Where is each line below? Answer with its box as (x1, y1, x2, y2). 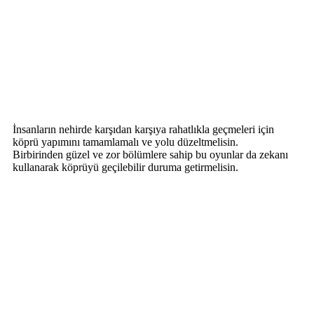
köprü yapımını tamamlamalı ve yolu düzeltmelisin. (13, 135, 238, 148)
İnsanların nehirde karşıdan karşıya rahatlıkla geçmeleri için (13, 123, 274, 135)
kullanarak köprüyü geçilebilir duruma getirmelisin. (13, 161, 238, 173)
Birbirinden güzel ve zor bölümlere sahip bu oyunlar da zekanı (13, 148, 288, 161)
